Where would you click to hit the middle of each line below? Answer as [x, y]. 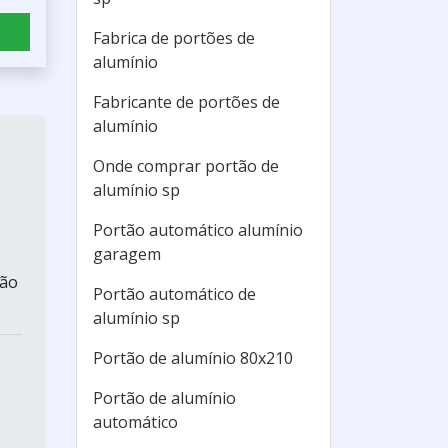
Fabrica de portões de [174, 38]
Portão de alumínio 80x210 [193, 358]
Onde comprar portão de [186, 166]
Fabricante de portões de [186, 102]
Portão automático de [174, 294]
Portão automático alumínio [198, 230]
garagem [127, 254]
